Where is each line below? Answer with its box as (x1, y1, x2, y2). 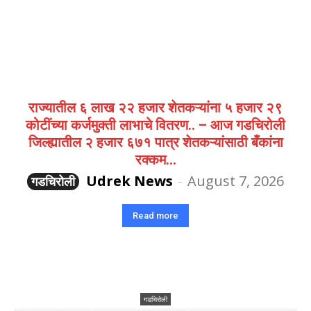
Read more (133, 210, 178, 221)
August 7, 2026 (187, 171, 284, 191)
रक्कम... (135, 151, 176, 169)
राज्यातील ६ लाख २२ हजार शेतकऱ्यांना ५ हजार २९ (28, 99, 283, 117)
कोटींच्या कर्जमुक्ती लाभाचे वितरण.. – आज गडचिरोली (26, 117, 285, 134)
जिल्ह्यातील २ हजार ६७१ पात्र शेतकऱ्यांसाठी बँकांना (28, 134, 283, 151)
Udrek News (86, 171, 173, 191)
